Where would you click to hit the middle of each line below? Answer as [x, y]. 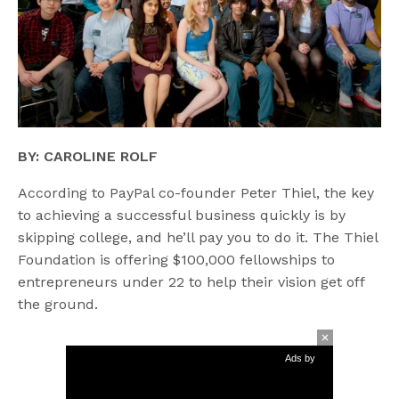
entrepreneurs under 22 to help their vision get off [191, 281]
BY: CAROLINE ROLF [88, 156]
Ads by [300, 358]
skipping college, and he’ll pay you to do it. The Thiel [198, 237]
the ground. [58, 304]
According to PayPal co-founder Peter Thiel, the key [196, 192]
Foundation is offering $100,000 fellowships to [177, 259]
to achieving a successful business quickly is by [182, 215]
